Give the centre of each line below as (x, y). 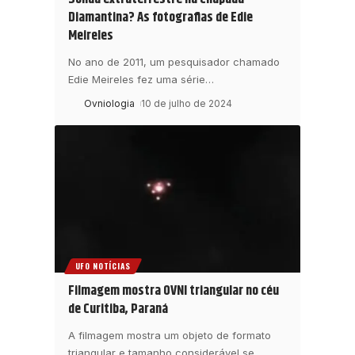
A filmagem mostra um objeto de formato (170, 336)
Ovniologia (109, 104)
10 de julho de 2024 (187, 104)
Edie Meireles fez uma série (137, 80)
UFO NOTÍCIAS (103, 266)
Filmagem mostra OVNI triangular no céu (174, 291)
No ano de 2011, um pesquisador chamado (174, 62)
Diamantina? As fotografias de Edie (160, 18)
